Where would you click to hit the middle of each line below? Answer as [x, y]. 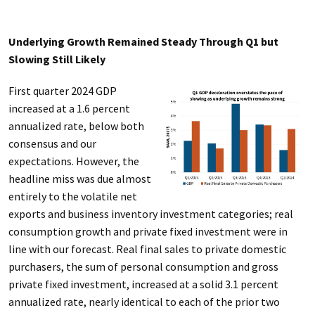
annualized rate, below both [76, 126]
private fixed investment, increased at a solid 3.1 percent [143, 284]
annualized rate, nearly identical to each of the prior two [144, 302]
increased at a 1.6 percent [69, 108]
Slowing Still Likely [57, 59]
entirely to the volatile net [72, 196]
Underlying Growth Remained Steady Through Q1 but [143, 41]
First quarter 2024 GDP [62, 91]
